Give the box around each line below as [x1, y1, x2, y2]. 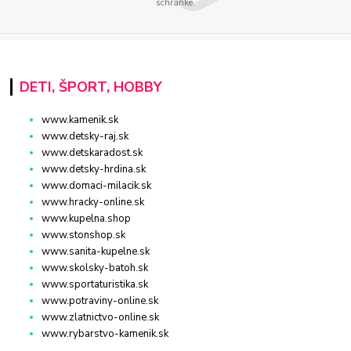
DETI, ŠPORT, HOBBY [19, 77, 161, 96]
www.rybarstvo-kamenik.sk [42, 327, 169, 342]
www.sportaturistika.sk [42, 277, 149, 292]
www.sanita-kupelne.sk [42, 244, 150, 259]
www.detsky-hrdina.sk [42, 162, 147, 177]
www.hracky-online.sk [42, 195, 145, 210]
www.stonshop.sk [42, 228, 126, 243]
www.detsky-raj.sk [42, 129, 129, 144]
